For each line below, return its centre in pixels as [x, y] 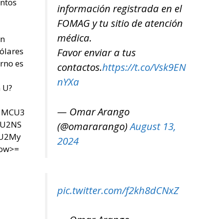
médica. [75, 38]
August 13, [153, 126]
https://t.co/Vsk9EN [144, 67]
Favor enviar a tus [97, 53]
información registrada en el [120, 9]
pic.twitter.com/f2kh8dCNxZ [118, 190]
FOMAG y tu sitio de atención [120, 23]
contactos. [80, 67]
